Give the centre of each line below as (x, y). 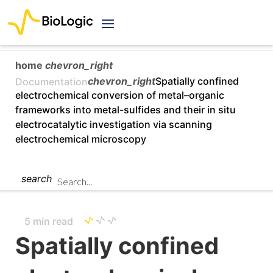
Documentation (51, 81)
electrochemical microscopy (81, 139)
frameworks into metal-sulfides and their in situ (126, 110)
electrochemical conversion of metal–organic (120, 95)
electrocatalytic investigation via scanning (114, 125)
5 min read (50, 222)
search (37, 179)
